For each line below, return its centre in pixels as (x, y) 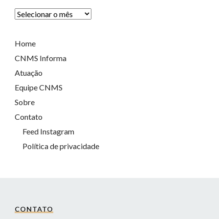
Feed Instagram (48, 131)
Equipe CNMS (39, 87)
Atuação (29, 73)
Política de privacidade (61, 146)
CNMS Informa (41, 58)
